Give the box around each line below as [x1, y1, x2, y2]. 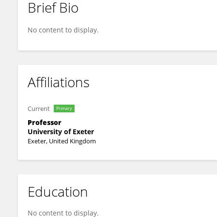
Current [28, 104, 50, 113]
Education [28, 182, 88, 201]
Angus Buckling [35, 11, 83, 20]
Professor [28, 118, 62, 127]
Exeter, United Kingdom [28, 137, 96, 145]
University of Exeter [28, 127, 94, 136]
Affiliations [28, 73, 90, 91]
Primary [56, 105, 72, 111]
